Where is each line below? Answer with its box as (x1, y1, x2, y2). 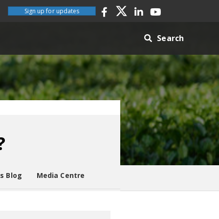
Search (157, 33, 184, 44)
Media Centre (36, 171, 85, 180)
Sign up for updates (24, 7, 80, 15)
